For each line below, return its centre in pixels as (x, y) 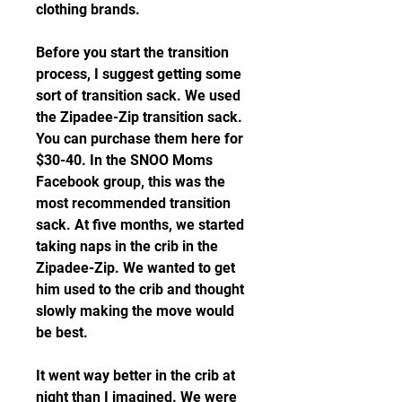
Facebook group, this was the (131, 182)
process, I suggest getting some (139, 74)
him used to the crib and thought (140, 289)
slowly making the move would (135, 311)
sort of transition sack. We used (138, 96)
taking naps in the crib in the (127, 246)
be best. (62, 332)
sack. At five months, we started (140, 225)
